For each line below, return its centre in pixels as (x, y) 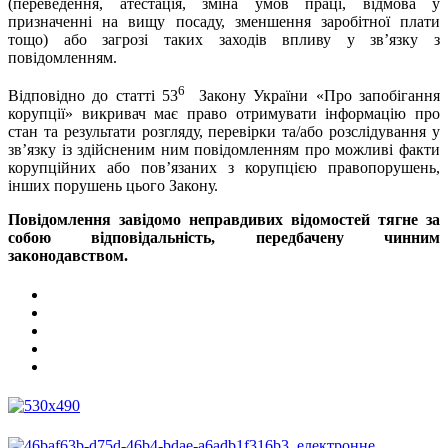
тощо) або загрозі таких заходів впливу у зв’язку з (224, 39)
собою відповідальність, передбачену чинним (224, 237)
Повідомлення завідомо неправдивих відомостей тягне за (224, 219)
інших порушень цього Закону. (113, 185)
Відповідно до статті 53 (93, 95)
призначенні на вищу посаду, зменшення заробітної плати (224, 21)
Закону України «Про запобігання (315, 95)
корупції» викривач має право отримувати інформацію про (224, 113)
